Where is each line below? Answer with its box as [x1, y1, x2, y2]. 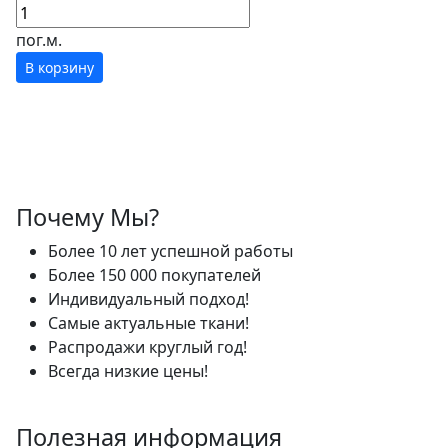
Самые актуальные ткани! [48, 312, 249, 334]
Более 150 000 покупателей [48, 264, 261, 286]
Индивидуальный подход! [48, 288, 249, 310]
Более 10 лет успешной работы [48, 240, 293, 262]
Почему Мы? [16, 201, 159, 233]
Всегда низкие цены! [48, 360, 212, 382]
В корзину [25, 58, 94, 77]
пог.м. [16, 29, 62, 51]
